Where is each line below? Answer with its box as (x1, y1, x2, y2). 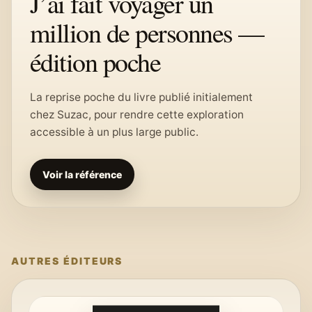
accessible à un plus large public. (30, 125, 198, 139)
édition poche (30, 44, 161, 79)
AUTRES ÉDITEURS (11, 255, 123, 267)
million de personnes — (30, 15, 264, 50)
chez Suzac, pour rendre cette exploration (30, 108, 244, 121)
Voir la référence (42, 169, 122, 180)
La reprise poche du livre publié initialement (30, 91, 253, 104)
